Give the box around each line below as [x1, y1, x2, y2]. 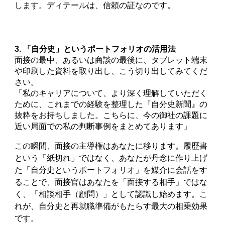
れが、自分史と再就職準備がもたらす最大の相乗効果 [15, 202, 208, 210]
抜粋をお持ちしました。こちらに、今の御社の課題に [15, 111, 208, 120]
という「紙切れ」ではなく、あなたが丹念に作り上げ [15, 154, 208, 162]
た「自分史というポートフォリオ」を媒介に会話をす [15, 166, 208, 174]
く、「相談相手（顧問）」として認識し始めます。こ [15, 190, 208, 198]
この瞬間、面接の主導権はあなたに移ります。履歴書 [15, 142, 208, 150]
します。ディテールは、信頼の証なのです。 [15, 1, 176, 10]
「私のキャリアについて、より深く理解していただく [15, 89, 208, 97]
